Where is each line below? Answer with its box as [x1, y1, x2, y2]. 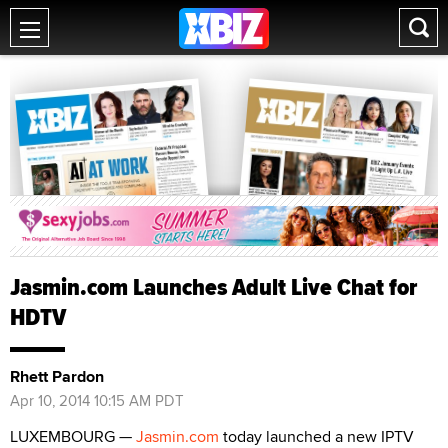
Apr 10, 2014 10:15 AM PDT [10, 389, 184, 411]
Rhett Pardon [10, 364, 104, 388]
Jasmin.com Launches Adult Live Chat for [10, 268, 417, 305]
